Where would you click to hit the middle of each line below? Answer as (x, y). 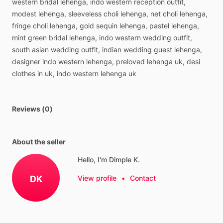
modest (24, 14)
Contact (143, 178)
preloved (130, 61)
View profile (97, 178)
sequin (107, 26)
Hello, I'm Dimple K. (109, 160)
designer (26, 61)
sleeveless (85, 14)
